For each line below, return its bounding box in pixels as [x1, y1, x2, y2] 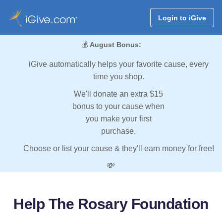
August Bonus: [89, 41, 141, 49]
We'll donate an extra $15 [74, 90, 163, 99]
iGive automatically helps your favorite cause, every [28, 60, 209, 69]
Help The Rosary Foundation [13, 196, 209, 213]
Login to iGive [158, 13, 206, 22]
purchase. [101, 127, 136, 136]
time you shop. [93, 72, 144, 81]
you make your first [85, 114, 152, 123]
